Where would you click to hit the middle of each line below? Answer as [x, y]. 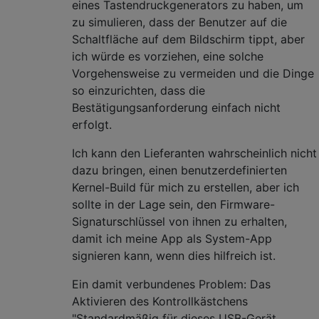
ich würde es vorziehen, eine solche [168, 56]
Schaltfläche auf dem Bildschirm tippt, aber [188, 39]
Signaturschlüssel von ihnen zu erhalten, [179, 221]
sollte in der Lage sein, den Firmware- [173, 204]
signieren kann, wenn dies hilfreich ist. [174, 255]
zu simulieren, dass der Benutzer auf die [179, 22]
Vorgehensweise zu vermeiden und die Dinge [193, 73]
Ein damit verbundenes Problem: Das [171, 284]
